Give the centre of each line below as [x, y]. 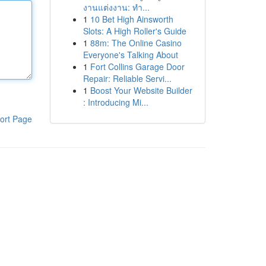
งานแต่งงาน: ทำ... [116, 7]
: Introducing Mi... [115, 102]
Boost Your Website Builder [141, 90]
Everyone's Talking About [130, 55]
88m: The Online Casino [136, 43]
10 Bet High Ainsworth [132, 19]
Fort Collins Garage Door [137, 66]
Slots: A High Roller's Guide [134, 31]
